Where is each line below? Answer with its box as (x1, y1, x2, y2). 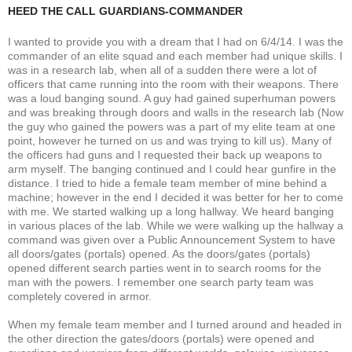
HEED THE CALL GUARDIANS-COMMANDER (8, 4, 243, 17)
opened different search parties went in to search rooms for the (8, 261, 321, 274)
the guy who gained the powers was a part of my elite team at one (8, 119, 335, 133)
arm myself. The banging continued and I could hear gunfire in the (8, 162, 336, 175)
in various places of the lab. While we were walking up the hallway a (8, 218, 343, 232)
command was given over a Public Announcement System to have (8, 233, 335, 246)
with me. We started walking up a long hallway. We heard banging (8, 204, 334, 218)
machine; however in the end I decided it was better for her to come (8, 190, 343, 203)
